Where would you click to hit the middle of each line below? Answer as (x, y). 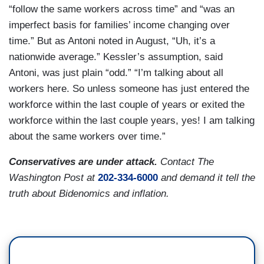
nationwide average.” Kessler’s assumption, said (116, 57)
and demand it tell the (207, 177)
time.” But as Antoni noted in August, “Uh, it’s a (112, 41)
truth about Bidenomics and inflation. (90, 193)
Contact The (186, 161)
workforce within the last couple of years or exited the (127, 104)
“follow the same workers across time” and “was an (122, 9)
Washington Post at (53, 177)
